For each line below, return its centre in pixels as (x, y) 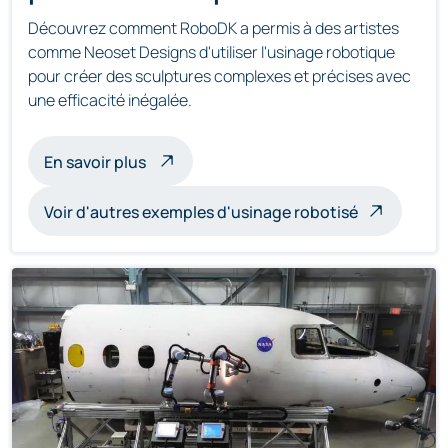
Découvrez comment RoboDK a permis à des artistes (213, 27)
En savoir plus (95, 161)
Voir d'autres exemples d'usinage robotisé (201, 211)
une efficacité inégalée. (110, 99)
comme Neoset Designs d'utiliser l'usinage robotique (211, 51)
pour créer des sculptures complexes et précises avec (219, 75)
